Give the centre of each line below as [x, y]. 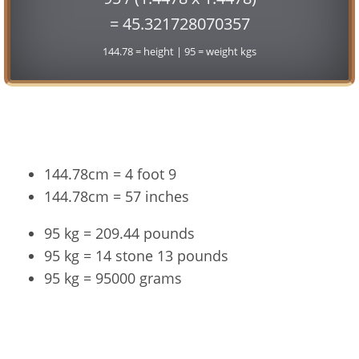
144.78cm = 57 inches [117, 197]
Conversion [179, 129]
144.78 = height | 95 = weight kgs [179, 51]
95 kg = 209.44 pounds [119, 234]
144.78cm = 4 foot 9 [110, 174]
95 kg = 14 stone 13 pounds [136, 256]
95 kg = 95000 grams [113, 278]
